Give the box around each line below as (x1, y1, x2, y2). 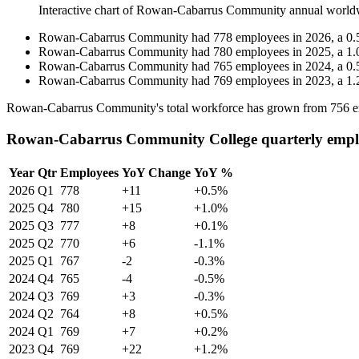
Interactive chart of (38, 3, 136, 18)
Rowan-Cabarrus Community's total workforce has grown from (6, 101, 330, 115)
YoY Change (122, 165, 191, 179)
